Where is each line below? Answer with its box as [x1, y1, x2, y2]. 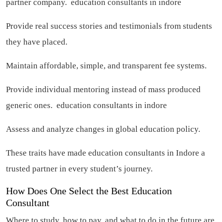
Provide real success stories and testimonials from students [6, 21, 212, 31]
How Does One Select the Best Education [6, 185, 172, 197]
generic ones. [6, 101, 56, 111]
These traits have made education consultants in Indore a [6, 148, 205, 158]
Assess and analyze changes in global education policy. [6, 124, 204, 134]
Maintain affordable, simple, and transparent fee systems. [6, 61, 211, 71]
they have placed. [6, 37, 71, 47]
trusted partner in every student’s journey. [6, 164, 157, 174]
